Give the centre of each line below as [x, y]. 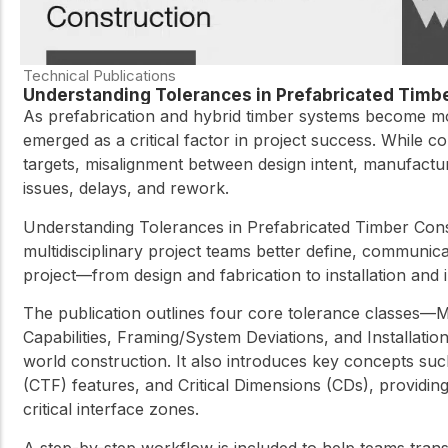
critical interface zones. [111, 409]
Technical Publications [99, 76]
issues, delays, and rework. [126, 188]
